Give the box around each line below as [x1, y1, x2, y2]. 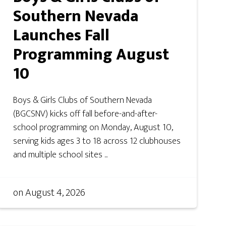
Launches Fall [13, 22, 110, 49]
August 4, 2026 [25, 184, 86, 201]
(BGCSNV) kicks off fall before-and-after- [13, 106, 158, 122]
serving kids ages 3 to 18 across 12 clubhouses [13, 133, 181, 149]
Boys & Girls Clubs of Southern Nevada [13, 92, 152, 108]
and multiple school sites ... [13, 147, 108, 162]
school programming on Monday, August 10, [13, 120, 174, 135]
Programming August [13, 41, 169, 68]
